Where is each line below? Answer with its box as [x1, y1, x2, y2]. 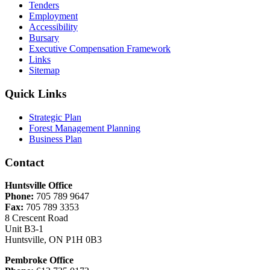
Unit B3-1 [5, 224, 43, 234]
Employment [29, 11, 78, 22]
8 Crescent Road [5, 213, 68, 224]
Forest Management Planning [29, 122, 140, 133]
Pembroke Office [5, 255, 74, 266]
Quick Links [5, 87, 66, 101]
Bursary [29, 33, 59, 43]
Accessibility [29, 22, 78, 33]
